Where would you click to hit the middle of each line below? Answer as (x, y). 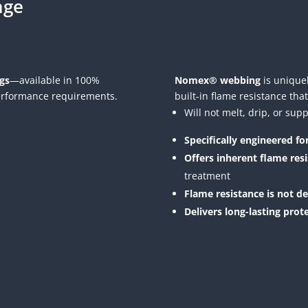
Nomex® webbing (217, 80)
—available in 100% (55, 80)
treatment (207, 176)
